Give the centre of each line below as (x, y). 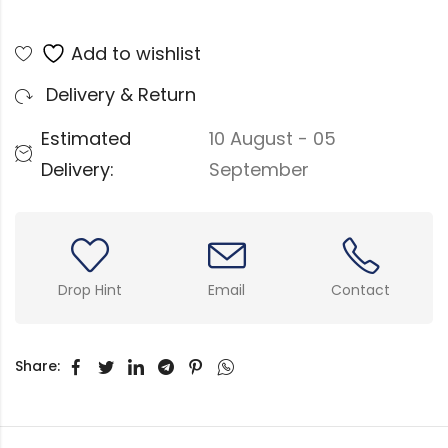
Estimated (86, 138)
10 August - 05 (272, 138)
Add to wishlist (136, 53)
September (258, 169)
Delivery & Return (118, 95)
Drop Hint (89, 289)
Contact (361, 289)
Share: (37, 365)
